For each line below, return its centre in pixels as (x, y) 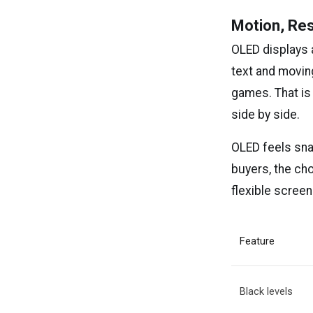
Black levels (267, 292)
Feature (257, 241)
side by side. (266, 115)
